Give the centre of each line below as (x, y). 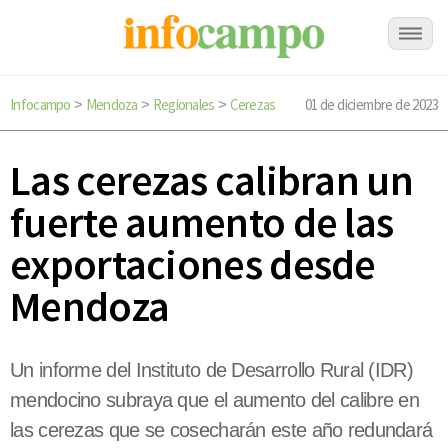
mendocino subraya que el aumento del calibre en (215, 400)
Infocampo (40, 104)
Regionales (183, 104)
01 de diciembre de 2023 (371, 104)
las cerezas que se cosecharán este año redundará (221, 430)
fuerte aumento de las (202, 222)
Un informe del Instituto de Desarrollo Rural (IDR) (211, 370)
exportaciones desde (193, 264)
